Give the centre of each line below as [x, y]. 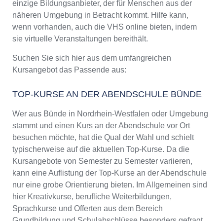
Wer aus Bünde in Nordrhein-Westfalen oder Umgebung [110, 114]
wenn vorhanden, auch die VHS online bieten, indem [105, 27]
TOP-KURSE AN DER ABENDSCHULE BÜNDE [107, 94]
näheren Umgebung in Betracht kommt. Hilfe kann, [100, 15]
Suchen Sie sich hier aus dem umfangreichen [92, 58]
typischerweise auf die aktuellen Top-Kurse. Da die [101, 149]
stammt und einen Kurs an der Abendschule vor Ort [101, 126]
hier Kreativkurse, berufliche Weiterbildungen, [92, 197]
